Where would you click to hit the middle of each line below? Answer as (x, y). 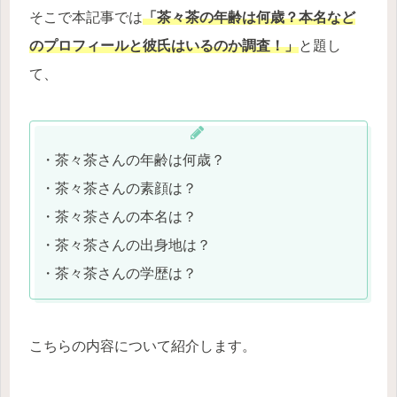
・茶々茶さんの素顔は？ (119, 189)
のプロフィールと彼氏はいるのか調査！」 (164, 45)
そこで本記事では (86, 17)
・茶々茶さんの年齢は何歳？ (133, 160)
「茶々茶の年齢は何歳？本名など (249, 17)
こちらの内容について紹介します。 (143, 346)
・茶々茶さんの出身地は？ (126, 245)
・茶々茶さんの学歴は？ (119, 274)
